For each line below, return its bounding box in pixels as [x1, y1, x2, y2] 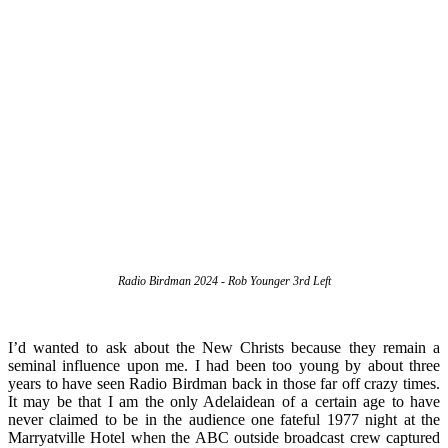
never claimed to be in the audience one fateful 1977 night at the [8, 410, 440, 428]
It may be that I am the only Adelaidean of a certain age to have [8, 392, 440, 410]
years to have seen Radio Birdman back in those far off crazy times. [8, 374, 440, 392]
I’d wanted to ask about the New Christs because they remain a [8, 338, 440, 356]
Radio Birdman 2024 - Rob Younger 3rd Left [117, 273, 331, 288]
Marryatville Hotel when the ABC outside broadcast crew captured [8, 428, 440, 446]
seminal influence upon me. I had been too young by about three [8, 356, 440, 374]
